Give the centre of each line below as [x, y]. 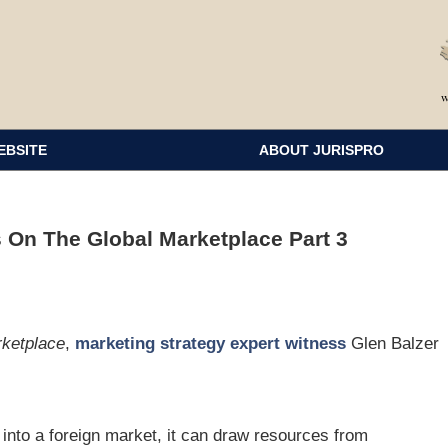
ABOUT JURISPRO [321, 150]
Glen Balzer [392, 343]
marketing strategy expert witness [210, 343]
